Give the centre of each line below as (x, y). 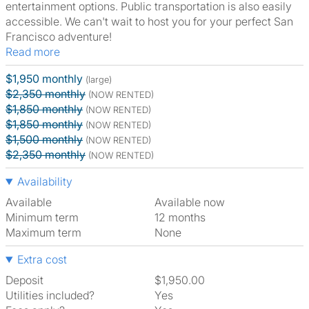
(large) (99, 79)
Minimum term (42, 217)
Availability (44, 181)
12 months (182, 217)
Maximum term (43, 232)
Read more (36, 52)
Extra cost (42, 259)
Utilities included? (50, 295)
